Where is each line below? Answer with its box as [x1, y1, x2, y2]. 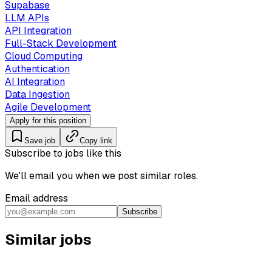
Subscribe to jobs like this [5, 147, 121, 160]
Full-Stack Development [5, 37, 117, 50]
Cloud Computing [5, 50, 83, 63]
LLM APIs [5, 12, 49, 25]
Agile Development [5, 101, 91, 114]
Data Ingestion [5, 88, 70, 101]
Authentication [5, 63, 70, 76]
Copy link [80, 136, 112, 146]
